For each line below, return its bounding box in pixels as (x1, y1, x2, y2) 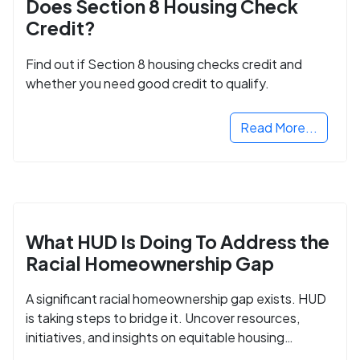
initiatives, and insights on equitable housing (26, 328, 284, 346)
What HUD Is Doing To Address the (26, 229, 329, 253)
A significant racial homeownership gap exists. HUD (26, 289, 326, 307)
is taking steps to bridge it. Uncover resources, (26, 309, 300, 326)
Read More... (240, 118, 317, 136)
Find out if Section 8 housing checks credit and (26, 55, 302, 72)
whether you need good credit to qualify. (26, 74, 269, 92)
